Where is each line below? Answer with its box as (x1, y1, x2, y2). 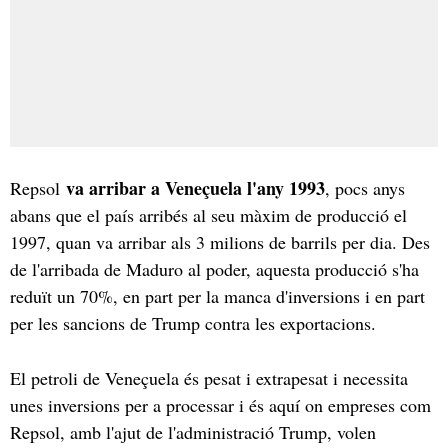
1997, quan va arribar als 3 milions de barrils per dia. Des (10, 229, 430, 254)
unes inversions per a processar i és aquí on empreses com (10, 392, 431, 417)
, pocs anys (325, 175, 405, 200)
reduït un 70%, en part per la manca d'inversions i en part (10, 283, 425, 308)
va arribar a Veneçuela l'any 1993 (66, 174, 325, 201)
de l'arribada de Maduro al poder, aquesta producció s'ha (10, 256, 419, 281)
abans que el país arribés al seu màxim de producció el (10, 202, 407, 227)
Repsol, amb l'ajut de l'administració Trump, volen (10, 419, 376, 444)
